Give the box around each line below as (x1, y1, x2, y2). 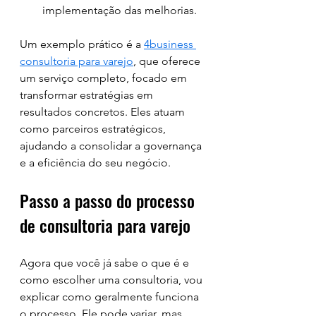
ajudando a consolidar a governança (20, 139, 205, 152)
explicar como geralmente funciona (20, 290, 202, 303)
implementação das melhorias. (42, 4, 197, 17)
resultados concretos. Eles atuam (20, 105, 188, 119)
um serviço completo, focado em (20, 71, 190, 85)
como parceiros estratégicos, (20, 122, 169, 135)
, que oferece (133, 54, 203, 68)
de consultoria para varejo (20, 212, 190, 238)
